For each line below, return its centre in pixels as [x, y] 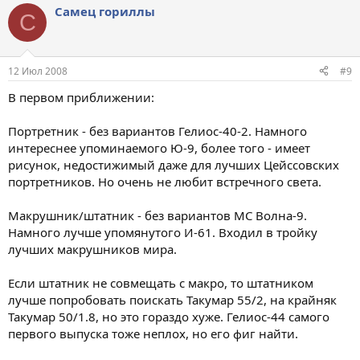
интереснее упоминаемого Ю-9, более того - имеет [159, 147]
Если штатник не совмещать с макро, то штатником [161, 282]
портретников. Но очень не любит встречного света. [165, 181]
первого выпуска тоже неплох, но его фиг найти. [153, 333]
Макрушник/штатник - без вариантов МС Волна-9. [157, 215]
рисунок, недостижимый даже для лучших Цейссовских [174, 164]
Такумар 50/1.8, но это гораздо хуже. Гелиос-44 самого [169, 316]
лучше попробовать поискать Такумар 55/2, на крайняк [172, 299]
